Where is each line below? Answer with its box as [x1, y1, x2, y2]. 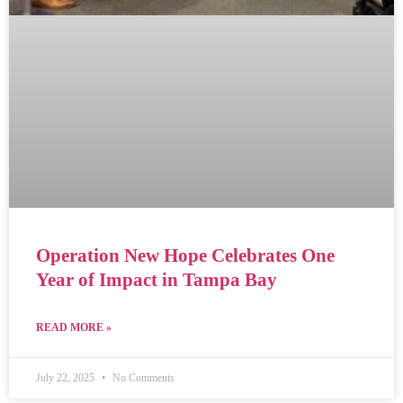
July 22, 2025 [36, 371, 97, 384]
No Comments [110, 371, 175, 384]
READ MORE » [36, 320, 112, 334]
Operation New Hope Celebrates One [36, 244, 335, 266]
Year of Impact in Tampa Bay [36, 268, 277, 291]
